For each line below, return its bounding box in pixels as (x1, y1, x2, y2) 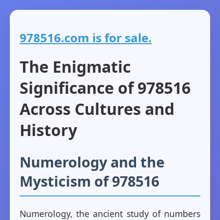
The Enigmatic (20, 56, 131, 78)
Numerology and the (20, 152, 165, 172)
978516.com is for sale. (20, 29, 152, 46)
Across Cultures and (20, 98, 174, 120)
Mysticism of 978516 (20, 171, 159, 191)
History (20, 119, 77, 141)
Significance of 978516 (20, 77, 191, 99)
